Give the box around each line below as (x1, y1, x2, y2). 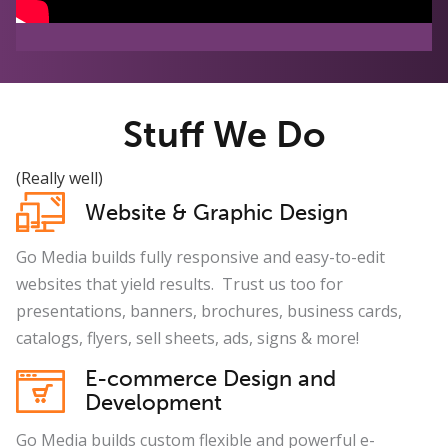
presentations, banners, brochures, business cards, (16, 300, 402, 323)
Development (85, 389, 222, 417)
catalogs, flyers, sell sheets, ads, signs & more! (16, 327, 359, 350)
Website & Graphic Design (85, 199, 348, 227)
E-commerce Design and (85, 365, 336, 393)
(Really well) (16, 166, 103, 189)
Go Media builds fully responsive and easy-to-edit (16, 246, 385, 269)
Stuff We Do (122, 112, 326, 156)
